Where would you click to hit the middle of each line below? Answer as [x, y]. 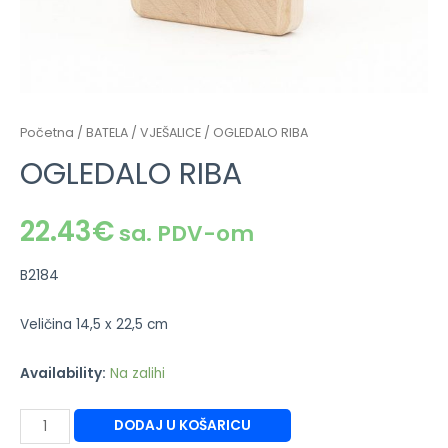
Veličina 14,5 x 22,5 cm [94, 324]
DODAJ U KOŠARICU [182, 426]
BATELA [107, 132]
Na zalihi [137, 373]
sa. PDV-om [184, 234]
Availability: [63, 373]
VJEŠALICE [170, 132]
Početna [47, 132]
